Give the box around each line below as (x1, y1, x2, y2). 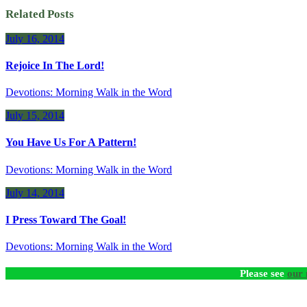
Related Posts (5, 7, 74, 21)
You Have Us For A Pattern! (5, 136, 136, 149)
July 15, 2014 (5, 110, 64, 122)
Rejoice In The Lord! (5, 59, 104, 71)
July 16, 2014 (5, 32, 64, 45)
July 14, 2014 (5, 186, 64, 199)
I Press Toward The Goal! (5, 214, 126, 226)
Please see (240, 267, 287, 280)
